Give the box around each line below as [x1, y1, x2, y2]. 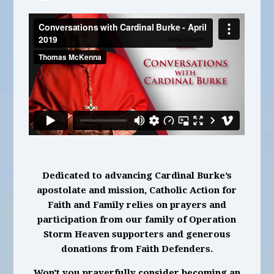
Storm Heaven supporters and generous [43, 228, 231, 240]
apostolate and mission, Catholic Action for [37, 184, 237, 196]
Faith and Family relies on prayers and [47, 199, 226, 210]
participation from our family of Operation [37, 213, 237, 225]
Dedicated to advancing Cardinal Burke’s [42, 169, 232, 181]
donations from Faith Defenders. [61, 243, 213, 254]
